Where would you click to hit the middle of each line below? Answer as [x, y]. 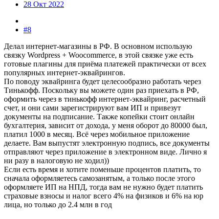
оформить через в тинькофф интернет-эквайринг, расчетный [105, 99]
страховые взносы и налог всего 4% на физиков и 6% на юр [104, 196]
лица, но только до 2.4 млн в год [58, 204]
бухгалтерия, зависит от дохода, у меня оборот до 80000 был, [106, 125]
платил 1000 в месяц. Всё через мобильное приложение [97, 134]
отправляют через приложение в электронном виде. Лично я [105, 152]
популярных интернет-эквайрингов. [65, 72]
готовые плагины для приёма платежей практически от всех [105, 64]
